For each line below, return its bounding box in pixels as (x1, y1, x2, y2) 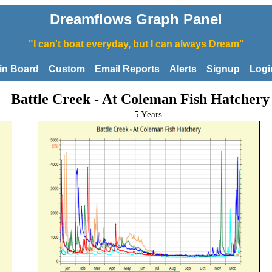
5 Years (134, 109, 162, 119)
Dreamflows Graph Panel (50, 11, 222, 27)
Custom (49, 63, 85, 74)
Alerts (169, 63, 197, 74)
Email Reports (95, 63, 160, 74)
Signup (206, 63, 240, 74)
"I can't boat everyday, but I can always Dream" (28, 39, 244, 49)
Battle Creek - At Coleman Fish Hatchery (11, 90, 270, 107)
